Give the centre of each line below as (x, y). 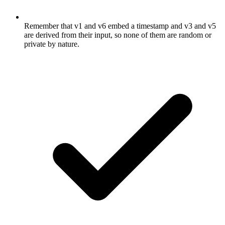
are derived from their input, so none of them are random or (118, 35)
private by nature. (52, 44)
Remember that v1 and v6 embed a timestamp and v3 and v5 (120, 26)
